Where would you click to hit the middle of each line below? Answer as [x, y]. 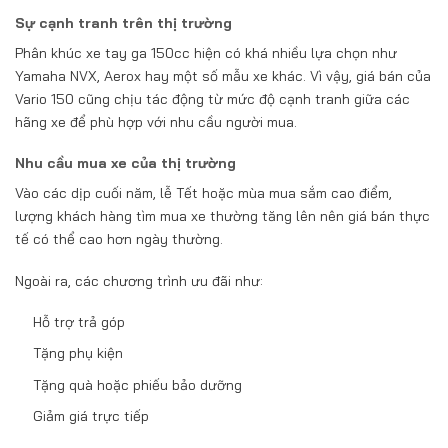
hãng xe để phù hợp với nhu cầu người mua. [156, 122]
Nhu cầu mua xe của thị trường [125, 163]
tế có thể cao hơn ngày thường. [119, 239]
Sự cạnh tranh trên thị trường [123, 23]
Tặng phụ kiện [78, 353]
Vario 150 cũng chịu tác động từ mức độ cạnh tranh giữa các [212, 99]
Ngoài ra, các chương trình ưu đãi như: [139, 280]
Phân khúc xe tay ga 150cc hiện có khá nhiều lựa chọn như [206, 53]
